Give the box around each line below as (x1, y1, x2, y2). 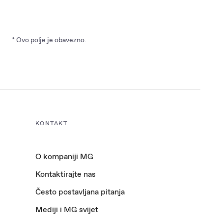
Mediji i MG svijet (35, 204, 98, 215)
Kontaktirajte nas (35, 169, 96, 179)
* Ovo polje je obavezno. (12, 35, 86, 44)
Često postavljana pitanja (35, 187, 125, 197)
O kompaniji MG (35, 151, 93, 162)
